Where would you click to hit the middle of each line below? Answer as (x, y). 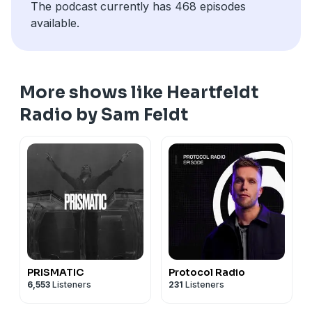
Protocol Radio (207, 272)
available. (55, 23)
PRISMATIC (55, 272)
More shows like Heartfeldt (139, 92)
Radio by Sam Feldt (104, 115)
